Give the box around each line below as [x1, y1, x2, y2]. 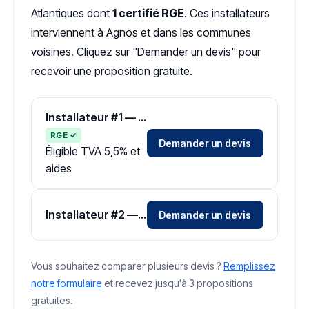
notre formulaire [31, 277, 102, 290]
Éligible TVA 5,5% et [46, 144, 140, 158]
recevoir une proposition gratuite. [31, 64, 192, 78]
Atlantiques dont [31, 6, 112, 20]
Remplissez [223, 260, 275, 272]
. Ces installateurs [184, 6, 270, 20]
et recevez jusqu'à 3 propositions [102, 277, 253, 290]
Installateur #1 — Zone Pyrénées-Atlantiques [138, 110, 146, 124]
